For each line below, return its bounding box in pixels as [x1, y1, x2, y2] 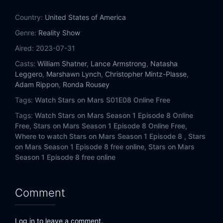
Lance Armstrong [91, 59, 146, 68]
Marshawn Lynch [46, 70, 101, 79]
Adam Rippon [15, 80, 59, 89]
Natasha [150, 59, 178, 68]
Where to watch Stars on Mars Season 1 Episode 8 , [15, 132, 186, 141]
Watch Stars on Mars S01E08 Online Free [35, 96, 170, 105]
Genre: [15, 28, 36, 37]
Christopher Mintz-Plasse [105, 70, 187, 79]
